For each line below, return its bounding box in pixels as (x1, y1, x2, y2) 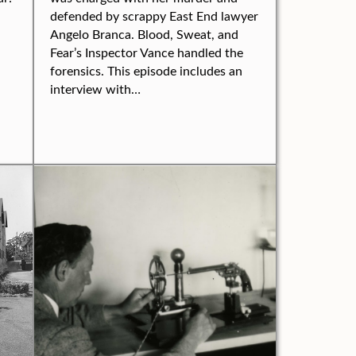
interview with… (50, 80, 141, 97)
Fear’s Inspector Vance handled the (50, 44, 243, 60)
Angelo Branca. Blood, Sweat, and (50, 25, 238, 42)
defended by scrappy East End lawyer (50, 7, 258, 24)
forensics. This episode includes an (50, 62, 242, 79)
